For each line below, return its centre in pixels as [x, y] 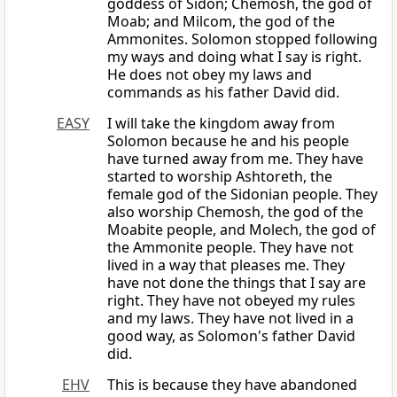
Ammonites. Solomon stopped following [242, 39]
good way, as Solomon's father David [231, 336]
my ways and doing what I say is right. [234, 57]
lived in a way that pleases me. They [226, 265]
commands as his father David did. [223, 93]
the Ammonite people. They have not [230, 248]
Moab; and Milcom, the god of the [221, 22]
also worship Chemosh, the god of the [235, 212]
